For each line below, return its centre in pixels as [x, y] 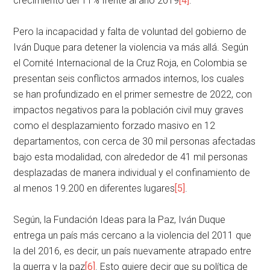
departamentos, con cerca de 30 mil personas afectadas [135, 142]
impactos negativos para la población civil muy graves [129, 110]
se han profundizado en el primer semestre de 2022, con [133, 95]
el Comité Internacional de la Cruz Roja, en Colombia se [130, 63]
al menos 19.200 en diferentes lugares [94, 189]
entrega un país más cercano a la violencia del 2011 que [133, 236]
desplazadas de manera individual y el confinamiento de [132, 173]
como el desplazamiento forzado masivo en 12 [115, 126]
